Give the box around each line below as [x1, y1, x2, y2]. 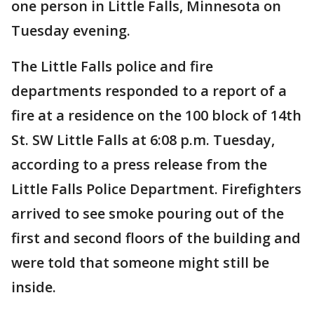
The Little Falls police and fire [11, 57, 213, 76]
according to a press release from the [11, 155, 267, 174]
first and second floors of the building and [11, 228, 301, 247]
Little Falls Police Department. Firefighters [11, 179, 301, 198]
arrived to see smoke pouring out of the [11, 204, 284, 223]
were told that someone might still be [11, 253, 269, 272]
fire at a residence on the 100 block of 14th [11, 106, 301, 125]
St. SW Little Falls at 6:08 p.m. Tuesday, [11, 130, 275, 149]
